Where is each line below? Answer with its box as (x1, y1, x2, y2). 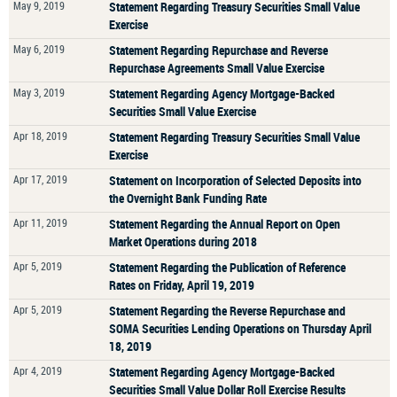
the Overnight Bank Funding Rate (109, 190, 267, 206)
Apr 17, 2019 (13, 172, 67, 186)
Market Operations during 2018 (109, 233, 257, 250)
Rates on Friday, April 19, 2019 (109, 276, 254, 293)
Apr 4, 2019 (13, 363, 62, 378)
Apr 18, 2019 (13, 128, 67, 143)
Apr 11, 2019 (13, 215, 67, 230)
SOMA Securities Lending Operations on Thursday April (109, 320, 371, 337)
